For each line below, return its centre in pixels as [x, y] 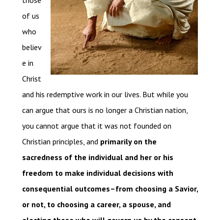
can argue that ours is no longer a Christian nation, [105, 110]
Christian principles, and [61, 142]
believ [32, 47]
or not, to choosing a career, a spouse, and [96, 205]
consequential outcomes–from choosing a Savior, [110, 189]
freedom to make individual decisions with [97, 173]
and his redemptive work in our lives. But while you [105, 95]
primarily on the [128, 142]
